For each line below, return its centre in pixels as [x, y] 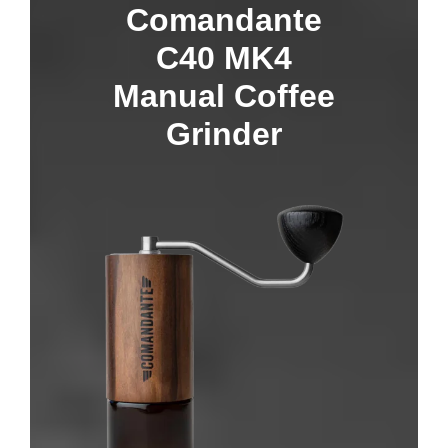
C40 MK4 [223, 57]
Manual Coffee [223, 95]
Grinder [223, 133]
